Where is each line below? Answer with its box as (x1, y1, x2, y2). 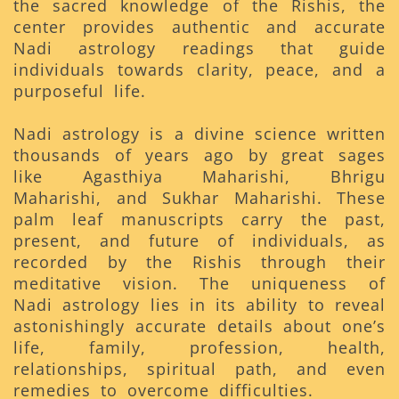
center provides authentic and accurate (13, 15, 386, 37)
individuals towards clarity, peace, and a (13, 58, 386, 80)
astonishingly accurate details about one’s (13, 314, 386, 337)
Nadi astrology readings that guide (13, 37, 386, 59)
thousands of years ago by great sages (13, 143, 386, 166)
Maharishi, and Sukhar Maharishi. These (13, 186, 386, 208)
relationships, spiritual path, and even (13, 357, 386, 379)
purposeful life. (13, 79, 146, 102)
